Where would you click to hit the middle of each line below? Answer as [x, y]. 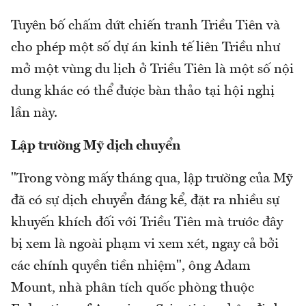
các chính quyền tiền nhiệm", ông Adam [131, 266]
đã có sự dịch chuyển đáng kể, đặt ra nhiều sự [145, 200]
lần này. [34, 113]
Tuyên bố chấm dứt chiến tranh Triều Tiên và [145, 26]
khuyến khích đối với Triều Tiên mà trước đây [147, 222]
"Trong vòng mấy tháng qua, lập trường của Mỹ [152, 179]
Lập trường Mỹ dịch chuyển [96, 146]
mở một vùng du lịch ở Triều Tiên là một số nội [152, 69]
